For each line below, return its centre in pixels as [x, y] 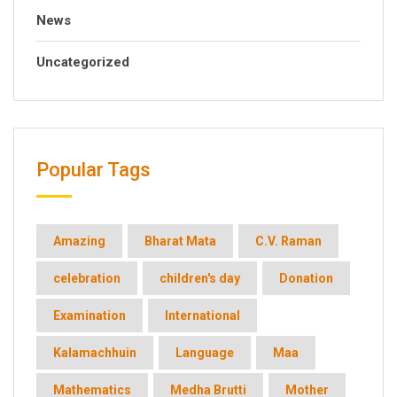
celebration [87, 279]
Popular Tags [93, 170]
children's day [200, 279]
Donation [306, 279]
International [202, 316]
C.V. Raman [288, 241]
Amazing [79, 241]
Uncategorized [83, 62]
